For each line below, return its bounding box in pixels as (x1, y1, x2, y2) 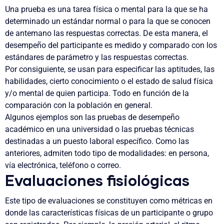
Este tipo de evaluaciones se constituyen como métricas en (5, 196, 212, 206)
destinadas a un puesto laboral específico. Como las (5, 136, 189, 146)
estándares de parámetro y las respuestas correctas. (5, 52, 188, 62)
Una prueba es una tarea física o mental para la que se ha (5, 4, 208, 14)
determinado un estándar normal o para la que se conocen (5, 16, 210, 26)
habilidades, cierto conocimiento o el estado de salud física (5, 76, 213, 86)
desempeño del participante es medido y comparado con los (5, 40, 217, 50)
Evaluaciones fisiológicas (5, 174, 189, 189)
